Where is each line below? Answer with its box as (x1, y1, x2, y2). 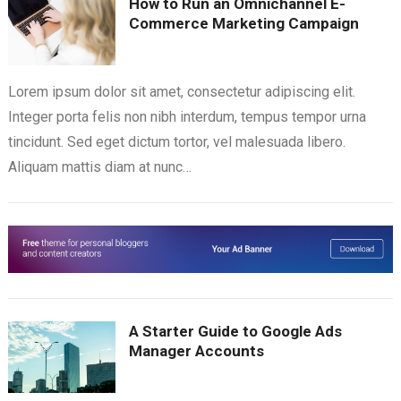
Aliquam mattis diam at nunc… (7, 158, 192, 176)
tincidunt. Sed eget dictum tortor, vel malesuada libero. (7, 133, 346, 151)
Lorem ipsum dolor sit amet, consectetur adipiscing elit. (7, 83, 355, 101)
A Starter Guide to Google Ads (128, 322, 342, 341)
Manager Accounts (128, 342, 264, 361)
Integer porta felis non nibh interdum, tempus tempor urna (7, 108, 366, 126)
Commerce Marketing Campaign (128, 14, 359, 33)
